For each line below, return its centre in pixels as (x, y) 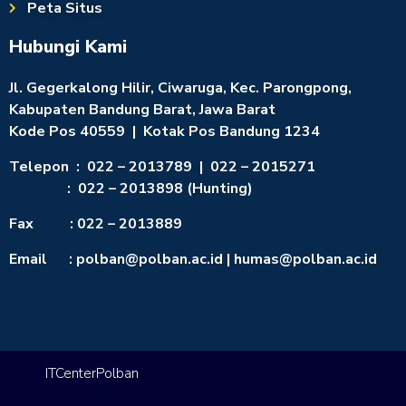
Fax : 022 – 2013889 (101, 223)
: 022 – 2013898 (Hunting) (131, 188)
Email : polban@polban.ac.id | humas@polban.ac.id (193, 259)
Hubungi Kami (68, 46)
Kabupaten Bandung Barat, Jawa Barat (142, 109)
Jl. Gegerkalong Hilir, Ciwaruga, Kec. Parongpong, (180, 87)
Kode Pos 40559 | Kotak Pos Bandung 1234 (164, 131)
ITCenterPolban (92, 373)
